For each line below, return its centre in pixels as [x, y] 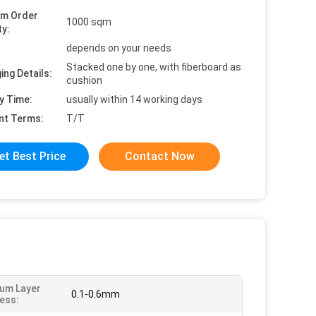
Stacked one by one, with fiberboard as [154, 67]
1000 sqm [89, 22]
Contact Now [159, 156]
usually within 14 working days [134, 99]
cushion [84, 80]
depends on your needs [119, 48]
